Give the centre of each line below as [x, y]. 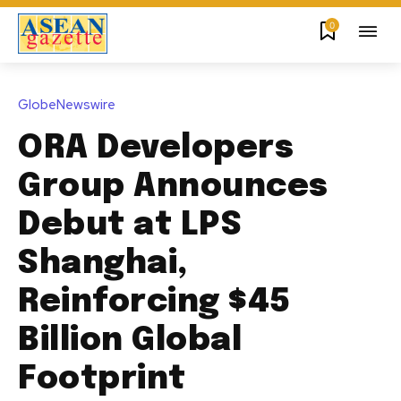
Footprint [102, 380]
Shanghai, [103, 264]
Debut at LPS [130, 226]
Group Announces [173, 188]
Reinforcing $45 [154, 303]
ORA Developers [156, 149]
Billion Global [130, 341]
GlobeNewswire [67, 105]
